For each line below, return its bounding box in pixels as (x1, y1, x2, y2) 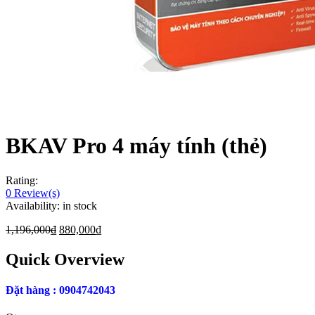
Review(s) (11, 186, 60, 199)
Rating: (6, 174, 38, 186)
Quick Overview (6, 250, 124, 269)
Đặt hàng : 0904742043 (6, 284, 115, 297)
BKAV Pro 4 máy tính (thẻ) (6, 133, 267, 159)
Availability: (6, 199, 60, 212)
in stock (63, 199, 97, 212)
